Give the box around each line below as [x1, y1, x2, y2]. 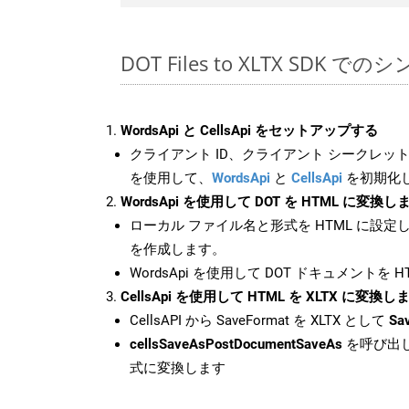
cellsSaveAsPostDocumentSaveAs [130, 335, 342, 352]
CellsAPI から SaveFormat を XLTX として [130, 311, 389, 329]
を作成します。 [130, 240, 225, 257]
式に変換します [130, 359, 225, 376]
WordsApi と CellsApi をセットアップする [121, 121, 378, 139]
